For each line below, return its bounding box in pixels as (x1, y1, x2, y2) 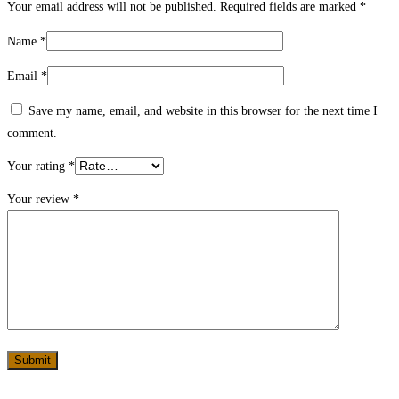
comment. (7, 126, 57, 140)
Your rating (7, 159, 69, 173)
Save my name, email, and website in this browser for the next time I (28, 103, 378, 118)
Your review (7, 191, 73, 206)
